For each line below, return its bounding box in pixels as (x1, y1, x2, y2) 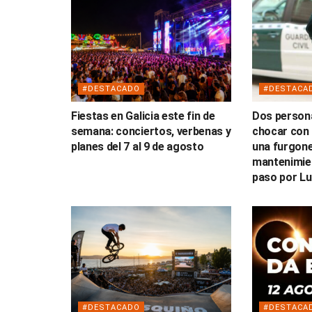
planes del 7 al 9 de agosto (71, 139, 204, 153)
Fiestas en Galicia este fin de (71, 109, 215, 123)
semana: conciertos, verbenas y (71, 124, 231, 138)
